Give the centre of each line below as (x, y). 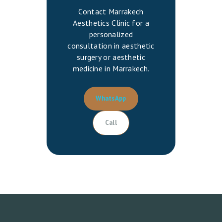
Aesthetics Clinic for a (111, 23)
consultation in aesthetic (111, 45)
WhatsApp (111, 98)
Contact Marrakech (111, 11)
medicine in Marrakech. (111, 68)
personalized (111, 34)
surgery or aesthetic (111, 57)
